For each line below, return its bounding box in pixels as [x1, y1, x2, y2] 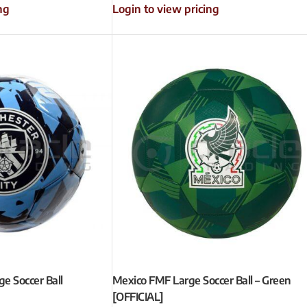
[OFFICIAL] [112, 290, 164, 304]
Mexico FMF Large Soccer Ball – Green [112, 273, 291, 288]
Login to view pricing [112, 1, 219, 16]
